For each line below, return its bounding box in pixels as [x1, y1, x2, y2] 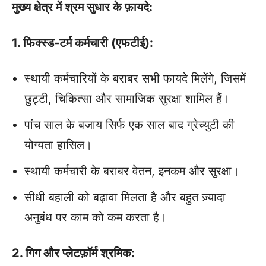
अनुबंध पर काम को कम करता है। [24, 210, 167, 225]
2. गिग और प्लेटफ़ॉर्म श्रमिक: [12, 246, 135, 261]
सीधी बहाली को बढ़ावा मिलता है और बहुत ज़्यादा [24, 190, 226, 205]
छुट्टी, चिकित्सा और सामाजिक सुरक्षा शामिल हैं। [24, 91, 230, 106]
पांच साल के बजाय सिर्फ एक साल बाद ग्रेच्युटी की [24, 118, 235, 132]
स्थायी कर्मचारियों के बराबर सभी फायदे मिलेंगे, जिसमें [24, 71, 246, 86]
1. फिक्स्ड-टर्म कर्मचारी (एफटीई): [12, 36, 153, 50]
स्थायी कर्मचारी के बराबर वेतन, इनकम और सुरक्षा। [24, 164, 239, 179]
